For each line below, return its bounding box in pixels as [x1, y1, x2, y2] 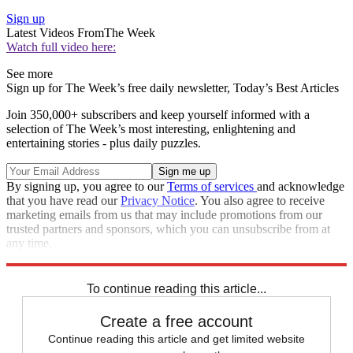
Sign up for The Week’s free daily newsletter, [6, 81, 233, 95]
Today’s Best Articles [233, 81, 339, 95]
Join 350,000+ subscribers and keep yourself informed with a [6, 108, 310, 122]
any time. [6, 236, 52, 251]
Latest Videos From [6, 26, 104, 40]
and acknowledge [257, 180, 344, 194]
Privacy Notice [121, 194, 195, 208]
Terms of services [167, 180, 257, 194]
